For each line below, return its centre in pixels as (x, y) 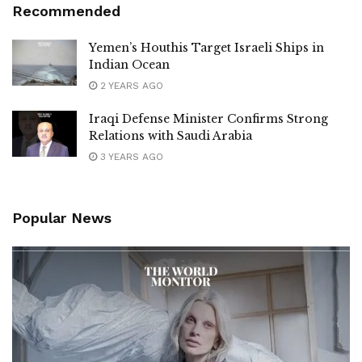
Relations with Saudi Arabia (172, 135)
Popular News (62, 217)
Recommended (66, 11)
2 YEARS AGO (130, 85)
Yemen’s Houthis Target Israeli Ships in (206, 47)
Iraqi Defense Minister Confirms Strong (208, 118)
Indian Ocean (129, 64)
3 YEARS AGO (130, 156)
